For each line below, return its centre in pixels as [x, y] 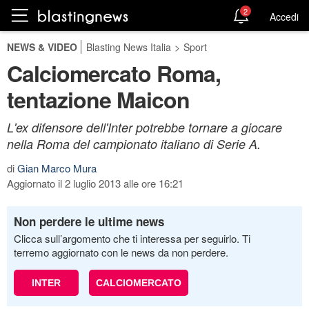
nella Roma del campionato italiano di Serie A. [134, 144]
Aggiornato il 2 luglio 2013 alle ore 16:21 [95, 183]
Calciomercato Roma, [114, 73]
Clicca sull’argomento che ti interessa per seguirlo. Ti [132, 238]
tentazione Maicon [98, 99]
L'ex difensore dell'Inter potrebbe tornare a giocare [144, 127]
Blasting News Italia [129, 47]
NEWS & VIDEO [42, 47]
